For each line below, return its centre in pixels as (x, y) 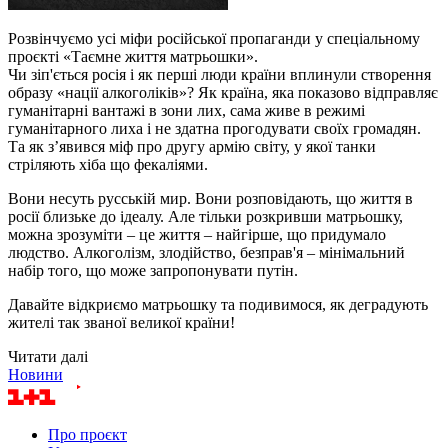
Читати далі (48, 356)
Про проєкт (87, 434)
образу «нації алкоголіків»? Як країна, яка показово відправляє (223, 92)
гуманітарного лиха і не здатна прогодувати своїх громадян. (214, 128)
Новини (35, 374)
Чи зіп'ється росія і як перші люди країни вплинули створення (219, 74)
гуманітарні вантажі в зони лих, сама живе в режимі (186, 110)
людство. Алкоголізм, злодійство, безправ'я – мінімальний (206, 252)
